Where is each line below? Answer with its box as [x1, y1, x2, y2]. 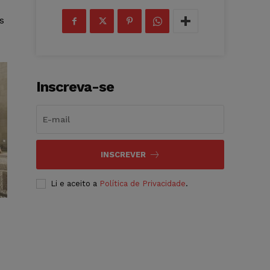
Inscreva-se [36, 78, 115, 96]
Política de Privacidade [99, 179, 186, 189]
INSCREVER [100, 150, 146, 160]
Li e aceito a [51, 179, 100, 189]
